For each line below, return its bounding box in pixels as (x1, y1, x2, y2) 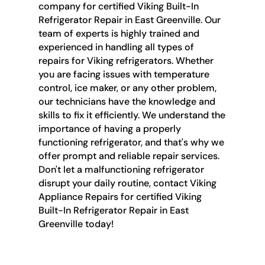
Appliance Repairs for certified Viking (38, 190, 202, 203)
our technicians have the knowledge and (38, 95, 215, 108)
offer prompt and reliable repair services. (38, 149, 219, 162)
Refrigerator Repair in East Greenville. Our (38, 13, 221, 26)
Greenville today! (38, 217, 114, 230)
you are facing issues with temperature (38, 67, 209, 80)
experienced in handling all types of (38, 40, 194, 53)
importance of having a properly (38, 122, 181, 135)
